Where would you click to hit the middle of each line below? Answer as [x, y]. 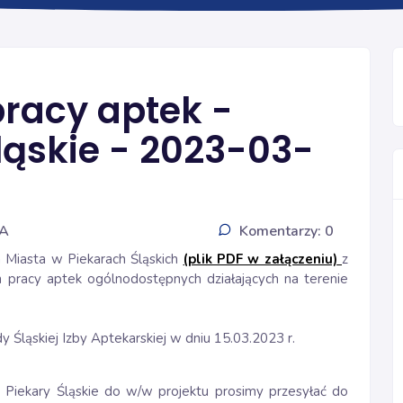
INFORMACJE [275, 48]
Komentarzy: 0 [287, 231]
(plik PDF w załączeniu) [260, 259]
